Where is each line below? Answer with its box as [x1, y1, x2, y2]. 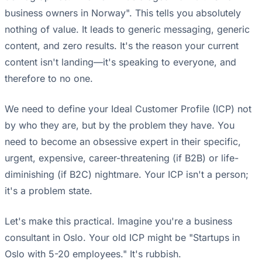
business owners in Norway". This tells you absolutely [5, 7, 241, 19]
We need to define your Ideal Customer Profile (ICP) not [5, 103, 251, 115]
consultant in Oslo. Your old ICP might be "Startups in [5, 232, 240, 244]
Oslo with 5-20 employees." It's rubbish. [5, 248, 181, 260]
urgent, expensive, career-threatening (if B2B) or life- [5, 152, 239, 164]
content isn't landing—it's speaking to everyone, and [5, 56, 236, 68]
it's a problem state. [5, 185, 92, 197]
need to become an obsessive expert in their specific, [5, 136, 241, 148]
